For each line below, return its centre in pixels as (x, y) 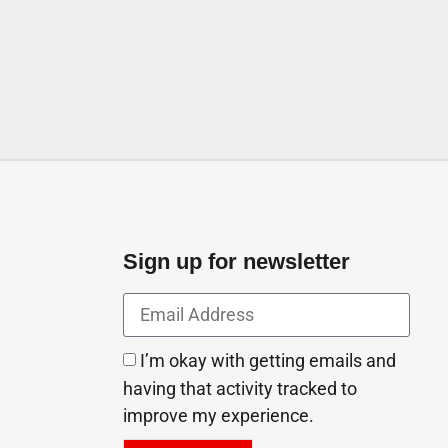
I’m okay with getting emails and (268, 362)
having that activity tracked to (240, 390)
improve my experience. (219, 417)
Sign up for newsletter (237, 263)
